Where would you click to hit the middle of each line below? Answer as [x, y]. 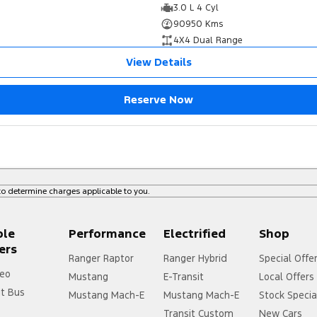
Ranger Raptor [101, 259]
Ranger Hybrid [196, 259]
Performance [107, 234]
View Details [158, 62]
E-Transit [184, 277]
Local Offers [287, 277]
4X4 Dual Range [208, 41]
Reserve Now [158, 100]
